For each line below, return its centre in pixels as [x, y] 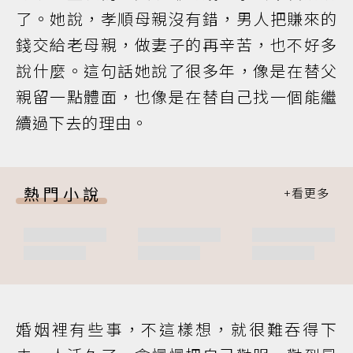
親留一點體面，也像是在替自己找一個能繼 [176, 96]
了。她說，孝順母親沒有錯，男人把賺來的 [176, 18]
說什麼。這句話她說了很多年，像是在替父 [176, 70]
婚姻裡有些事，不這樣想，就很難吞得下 [176, 329]
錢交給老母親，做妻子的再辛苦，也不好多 [176, 44]
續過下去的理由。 [82, 122]
